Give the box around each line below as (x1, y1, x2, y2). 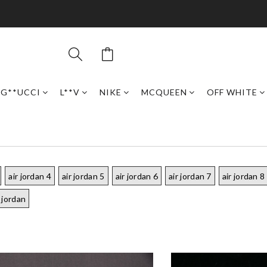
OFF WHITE (207, 87, 257, 97)
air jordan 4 (8, 171, 51, 181)
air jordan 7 (169, 171, 212, 181)
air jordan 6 (115, 171, 159, 181)
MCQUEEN (141, 87, 187, 97)
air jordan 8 (222, 171, 265, 181)
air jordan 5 (61, 171, 105, 181)
